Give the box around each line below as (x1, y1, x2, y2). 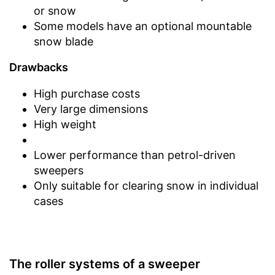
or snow (34, 4, 76, 17)
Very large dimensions (34, 102, 148, 115)
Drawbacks (9, 60, 68, 74)
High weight (34, 117, 96, 131)
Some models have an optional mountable (34, 19, 252, 33)
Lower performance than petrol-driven (34, 148, 236, 161)
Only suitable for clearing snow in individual (34, 179, 258, 192)
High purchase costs (34, 87, 140, 100)
